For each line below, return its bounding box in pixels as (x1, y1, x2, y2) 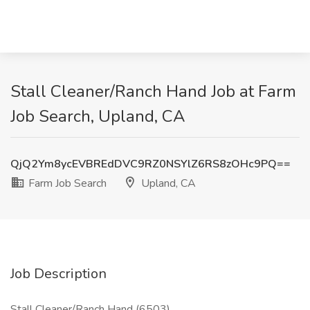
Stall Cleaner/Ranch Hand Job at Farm (10, 80, 296, 102)
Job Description (10, 264, 107, 283)
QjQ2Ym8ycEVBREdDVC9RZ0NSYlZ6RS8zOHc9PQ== (10, 156, 291, 172)
